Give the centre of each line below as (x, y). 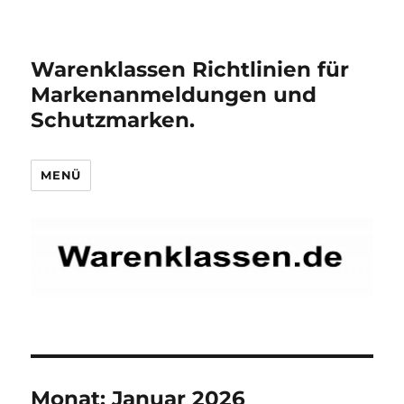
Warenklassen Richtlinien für (190, 69)
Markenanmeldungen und (174, 95)
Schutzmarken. (113, 120)
